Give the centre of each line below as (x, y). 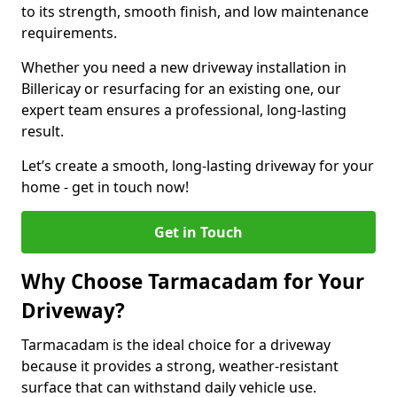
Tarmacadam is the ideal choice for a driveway (176, 345)
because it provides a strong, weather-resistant (180, 366)
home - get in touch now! (105, 187)
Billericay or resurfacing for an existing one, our (181, 89)
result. (43, 131)
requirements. (71, 33)
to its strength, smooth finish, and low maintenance (195, 12)
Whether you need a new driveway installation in (184, 67)
